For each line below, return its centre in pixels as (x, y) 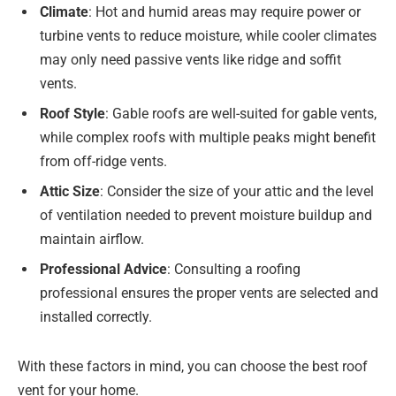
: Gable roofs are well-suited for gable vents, (241, 114)
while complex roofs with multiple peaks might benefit (208, 138)
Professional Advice (103, 270)
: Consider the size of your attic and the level (237, 192)
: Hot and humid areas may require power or (225, 12)
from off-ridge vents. (103, 162)
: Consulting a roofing (234, 270)
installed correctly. (96, 317)
